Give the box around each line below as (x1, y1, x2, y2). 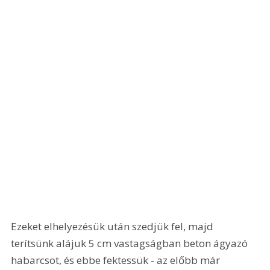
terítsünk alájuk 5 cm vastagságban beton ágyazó (11, 236, 251, 251)
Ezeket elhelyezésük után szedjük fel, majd (11, 219, 216, 234)
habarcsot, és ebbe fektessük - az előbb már (11, 253, 223, 268)
